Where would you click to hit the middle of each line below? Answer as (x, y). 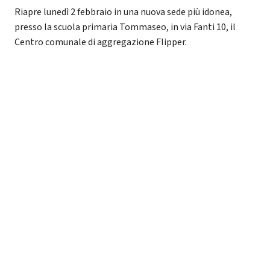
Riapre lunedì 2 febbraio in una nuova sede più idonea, (123, 12)
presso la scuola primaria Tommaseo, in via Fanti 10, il (125, 27)
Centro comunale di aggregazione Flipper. (101, 42)
